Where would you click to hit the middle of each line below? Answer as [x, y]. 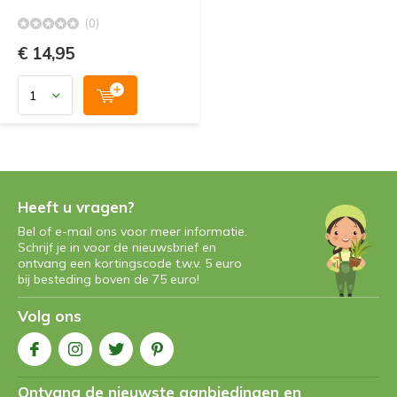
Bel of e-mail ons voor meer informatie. [132, 231]
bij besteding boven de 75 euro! [109, 279]
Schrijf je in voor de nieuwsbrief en [117, 247]
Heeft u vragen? [76, 207]
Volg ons [50, 316]
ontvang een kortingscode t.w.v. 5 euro [130, 263]
